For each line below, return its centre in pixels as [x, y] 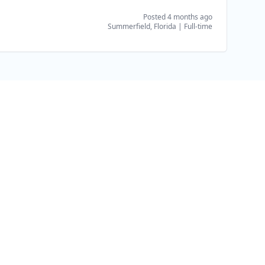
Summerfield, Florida [142, 26]
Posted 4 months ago [178, 17]
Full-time [198, 26]
